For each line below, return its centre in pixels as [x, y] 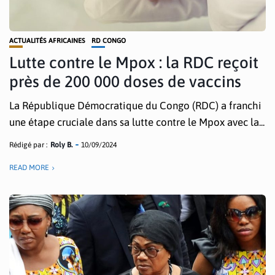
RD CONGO [109, 41]
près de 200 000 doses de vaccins [125, 82]
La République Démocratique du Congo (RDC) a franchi [135, 106]
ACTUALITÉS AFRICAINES [47, 41]
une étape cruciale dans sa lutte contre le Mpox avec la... [137, 122]
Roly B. [61, 145]
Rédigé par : [28, 145]
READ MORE [29, 168]
